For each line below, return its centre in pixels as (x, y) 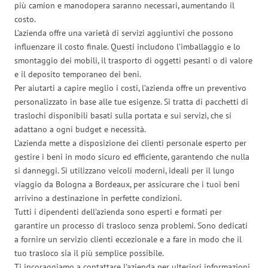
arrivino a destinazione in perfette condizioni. (98, 198)
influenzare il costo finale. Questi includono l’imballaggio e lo (127, 46)
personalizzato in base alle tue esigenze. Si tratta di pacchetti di (131, 101)
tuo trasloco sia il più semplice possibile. (89, 253)
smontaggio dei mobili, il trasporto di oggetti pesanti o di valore (133, 60)
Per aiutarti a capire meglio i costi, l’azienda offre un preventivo (130, 88)
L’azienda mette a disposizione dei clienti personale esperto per (130, 143)
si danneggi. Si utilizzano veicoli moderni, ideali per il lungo (124, 170)
